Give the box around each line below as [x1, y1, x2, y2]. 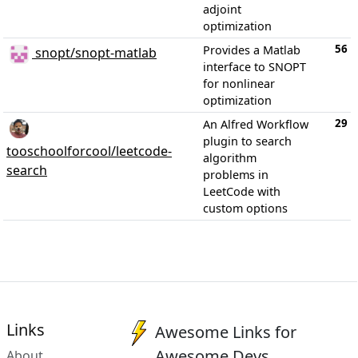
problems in [203, 167, 268, 182]
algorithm [203, 150, 257, 165]
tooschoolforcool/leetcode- [6, 142, 172, 160]
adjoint [203, 2, 241, 17]
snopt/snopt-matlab [32, 44, 157, 62]
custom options [203, 201, 288, 216]
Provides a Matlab [203, 42, 300, 58]
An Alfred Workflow [203, 117, 308, 132]
